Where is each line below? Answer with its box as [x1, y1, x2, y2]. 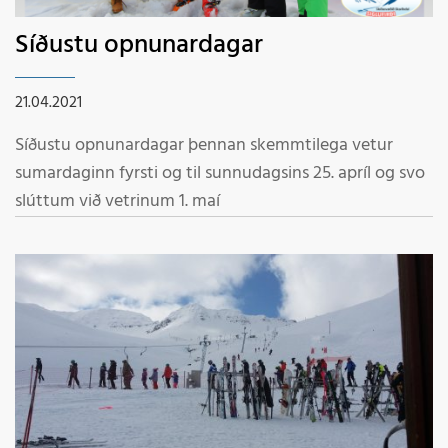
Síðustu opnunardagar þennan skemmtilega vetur [15, 131, 393, 161]
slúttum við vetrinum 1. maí [15, 187, 220, 217]
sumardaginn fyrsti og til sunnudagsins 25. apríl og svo [15, 159, 425, 189]
